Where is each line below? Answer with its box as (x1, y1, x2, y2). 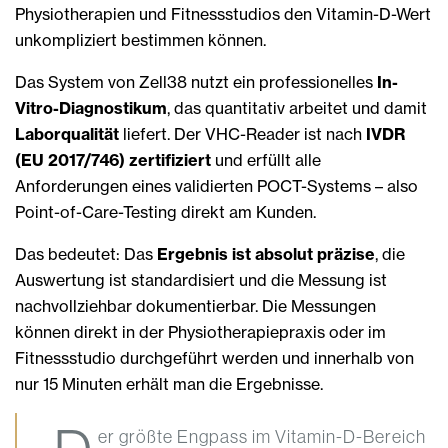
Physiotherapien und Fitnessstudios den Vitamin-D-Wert (15, 4, 431, 25)
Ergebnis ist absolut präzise (157, 244, 375, 265)
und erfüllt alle (215, 150, 321, 171)
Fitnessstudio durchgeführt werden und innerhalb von (15, 348, 414, 369)
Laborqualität (15, 124, 119, 145)
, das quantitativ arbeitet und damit (167, 98, 427, 119)
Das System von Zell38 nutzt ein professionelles (15, 72, 377, 93)
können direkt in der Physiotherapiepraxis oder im (15, 322, 386, 343)
